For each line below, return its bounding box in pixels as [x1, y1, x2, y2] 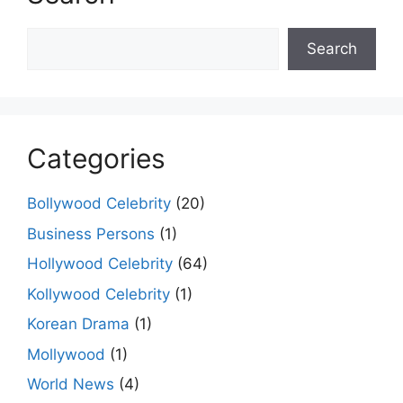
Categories [27, 142, 166, 175]
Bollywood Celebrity [27, 194, 171, 213]
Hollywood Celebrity [27, 255, 173, 273]
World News [27, 375, 114, 394]
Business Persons [27, 224, 155, 243]
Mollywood [27, 345, 105, 363]
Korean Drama [27, 315, 130, 334]
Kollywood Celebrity [27, 284, 170, 303]
